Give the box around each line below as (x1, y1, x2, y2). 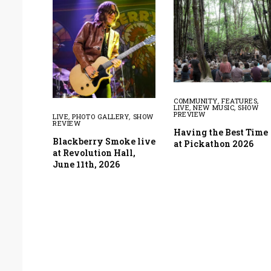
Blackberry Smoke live (53, 135, 155, 147)
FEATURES (221, 96, 258, 106)
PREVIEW (174, 109, 206, 119)
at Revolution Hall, (53, 146, 135, 158)
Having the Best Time (174, 126, 268, 139)
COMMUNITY (174, 96, 218, 106)
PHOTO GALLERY (72, 111, 129, 121)
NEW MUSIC (193, 103, 235, 113)
